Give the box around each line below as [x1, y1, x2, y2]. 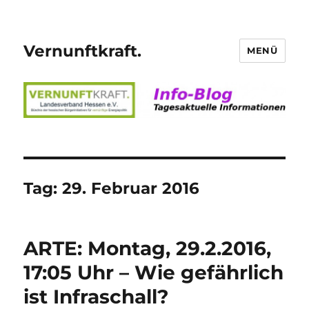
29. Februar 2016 [62, 178, 200, 198]
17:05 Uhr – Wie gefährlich [23, 260, 284, 284]
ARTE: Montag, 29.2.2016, [23, 236, 272, 260]
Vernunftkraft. [23, 41, 142, 61]
